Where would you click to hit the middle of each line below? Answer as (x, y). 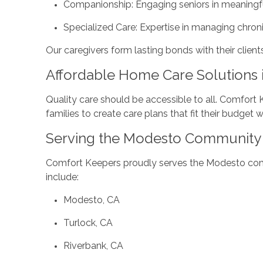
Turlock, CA (88, 222)
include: (62, 177)
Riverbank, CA (93, 245)
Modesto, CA (91, 200)
